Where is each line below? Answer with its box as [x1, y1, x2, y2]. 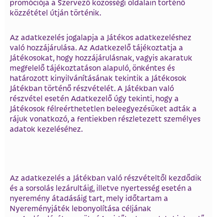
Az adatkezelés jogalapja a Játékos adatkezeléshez [10, 31, 191, 42]
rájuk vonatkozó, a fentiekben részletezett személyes [10, 113, 201, 124]
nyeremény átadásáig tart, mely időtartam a [10, 193, 168, 203]
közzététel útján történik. [10, 7, 101, 17]
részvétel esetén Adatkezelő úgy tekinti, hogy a [10, 93, 179, 103]
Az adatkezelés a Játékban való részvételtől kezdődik [10, 172, 201, 183]
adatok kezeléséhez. [10, 123, 83, 134]
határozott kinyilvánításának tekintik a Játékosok [10, 72, 186, 83]
